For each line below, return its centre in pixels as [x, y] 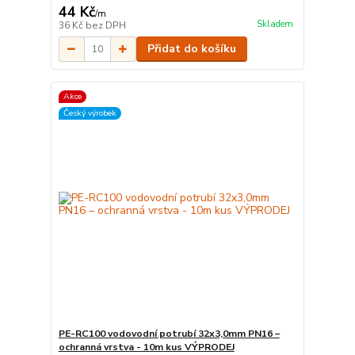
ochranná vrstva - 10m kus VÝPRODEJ [146, 347]
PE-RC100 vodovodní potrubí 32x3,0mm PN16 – [169, 333]
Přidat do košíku [191, 49]
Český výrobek [90, 113]
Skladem [275, 24]
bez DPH [105, 26]
